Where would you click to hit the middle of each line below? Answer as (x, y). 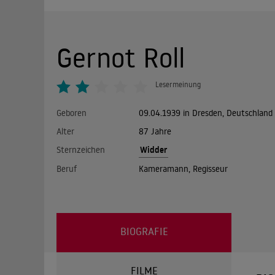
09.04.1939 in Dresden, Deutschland (205, 113)
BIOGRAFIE (144, 231)
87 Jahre (155, 131)
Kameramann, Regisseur (183, 169)
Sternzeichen (81, 150)
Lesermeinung (178, 84)
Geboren (72, 113)
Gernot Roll (121, 57)
